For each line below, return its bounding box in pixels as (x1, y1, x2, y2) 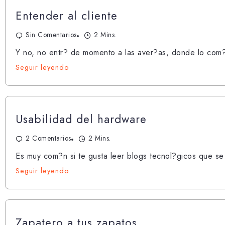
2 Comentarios (26, 133, 71, 143)
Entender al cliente (16, 7, 118, 24)
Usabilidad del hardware (16, 110, 147, 127)
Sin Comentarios (26, 29, 77, 40)
